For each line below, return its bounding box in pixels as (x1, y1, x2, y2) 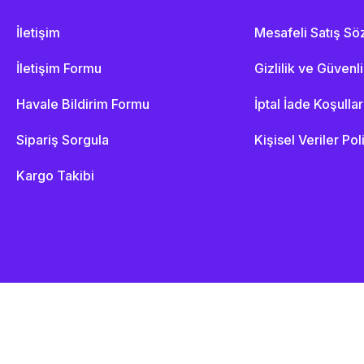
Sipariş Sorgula (15, 131, 109, 148)
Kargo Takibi (15, 167, 94, 184)
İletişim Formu (15, 59, 102, 76)
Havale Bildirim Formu (15, 95, 149, 112)
